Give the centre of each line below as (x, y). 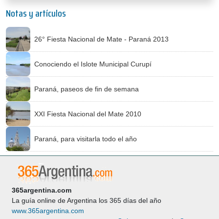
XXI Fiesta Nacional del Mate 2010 (88, 114)
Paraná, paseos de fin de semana (87, 89)
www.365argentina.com (48, 211)
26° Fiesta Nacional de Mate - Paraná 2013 (101, 39)
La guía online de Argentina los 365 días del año (87, 200)
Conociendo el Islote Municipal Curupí (93, 64)
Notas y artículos (36, 13)
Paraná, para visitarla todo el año (86, 139)
